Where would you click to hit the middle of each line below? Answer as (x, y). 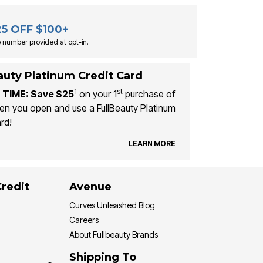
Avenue (90, 187)
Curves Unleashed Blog (112, 205)
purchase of (149, 94)
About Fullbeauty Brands (114, 235)
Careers (84, 220)
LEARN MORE (152, 143)
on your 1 (98, 94)
